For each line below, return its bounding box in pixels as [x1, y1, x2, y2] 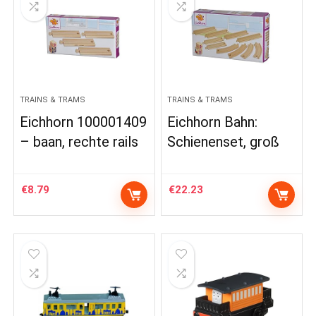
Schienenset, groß [167, 133, 280, 150]
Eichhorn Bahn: [167, 114, 258, 130]
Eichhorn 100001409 [20, 114, 147, 130]
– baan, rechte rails [20, 133, 139, 150]
